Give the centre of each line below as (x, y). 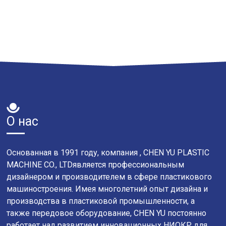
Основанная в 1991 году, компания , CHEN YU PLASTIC (108, 152)
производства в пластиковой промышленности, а (101, 201)
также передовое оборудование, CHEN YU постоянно (107, 213)
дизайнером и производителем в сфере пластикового (109, 177)
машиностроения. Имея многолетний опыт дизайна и (107, 189)
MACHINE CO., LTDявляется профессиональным (96, 164)
